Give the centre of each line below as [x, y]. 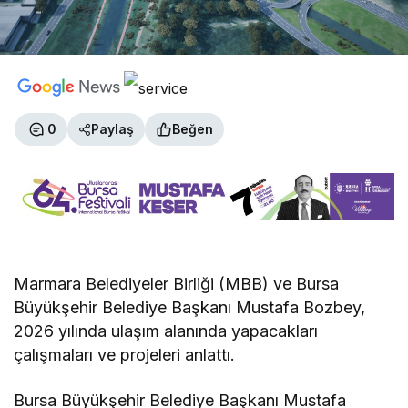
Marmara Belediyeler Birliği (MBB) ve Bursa [177, 283]
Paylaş [112, 129]
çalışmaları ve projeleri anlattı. [125, 354]
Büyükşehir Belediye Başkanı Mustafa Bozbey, [190, 307]
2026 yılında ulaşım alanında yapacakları [166, 331]
